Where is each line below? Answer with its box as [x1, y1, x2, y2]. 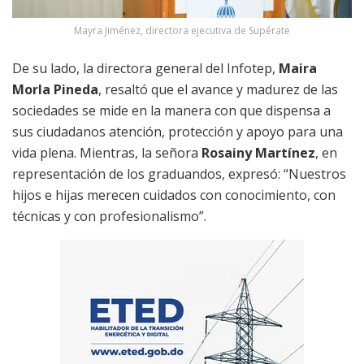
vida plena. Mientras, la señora [12, 144, 201, 162]
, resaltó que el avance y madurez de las [98, 80, 338, 99]
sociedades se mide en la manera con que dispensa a [12, 102, 331, 120]
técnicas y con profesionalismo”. [12, 207, 206, 226]
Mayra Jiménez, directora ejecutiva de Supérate [74, 24, 290, 38]
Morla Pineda [12, 80, 98, 99]
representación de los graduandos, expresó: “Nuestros [12, 165, 346, 184]
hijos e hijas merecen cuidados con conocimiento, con [12, 186, 336, 205]
